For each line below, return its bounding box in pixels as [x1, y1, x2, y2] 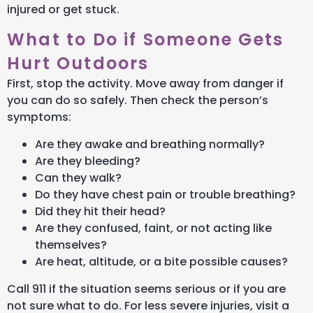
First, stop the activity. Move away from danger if [7, 75, 284, 92]
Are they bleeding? [35, 152, 140, 169]
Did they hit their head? [35, 203, 166, 219]
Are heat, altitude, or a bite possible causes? [35, 253, 288, 270]
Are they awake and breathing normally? [35, 136, 265, 152]
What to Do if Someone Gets [7, 28, 284, 52]
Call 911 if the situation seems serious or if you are [7, 280, 286, 297]
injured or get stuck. [7, 1, 122, 18]
